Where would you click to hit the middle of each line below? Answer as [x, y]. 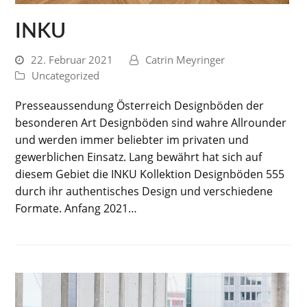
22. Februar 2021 [72, 60]
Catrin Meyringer [185, 60]
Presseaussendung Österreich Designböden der [140, 106]
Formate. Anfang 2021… [76, 208]
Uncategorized [66, 75]
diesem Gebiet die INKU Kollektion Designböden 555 [150, 174]
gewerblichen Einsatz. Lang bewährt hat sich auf [139, 157]
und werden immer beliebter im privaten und [132, 140]
